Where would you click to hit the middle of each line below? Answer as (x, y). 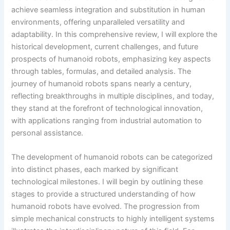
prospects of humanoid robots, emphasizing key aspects (111, 59)
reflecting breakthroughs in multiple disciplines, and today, (113, 96)
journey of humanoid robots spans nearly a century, (102, 83)
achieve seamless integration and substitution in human (109, 9)
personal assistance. (47, 133)
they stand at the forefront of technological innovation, (107, 108)
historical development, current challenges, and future (105, 46)
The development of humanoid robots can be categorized (112, 157)
